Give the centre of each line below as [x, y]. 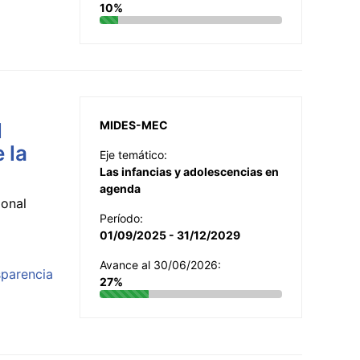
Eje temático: [133, 154]
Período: [121, 218]
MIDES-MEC [134, 125]
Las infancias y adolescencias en [189, 171]
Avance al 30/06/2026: [160, 264]
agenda [120, 188]
